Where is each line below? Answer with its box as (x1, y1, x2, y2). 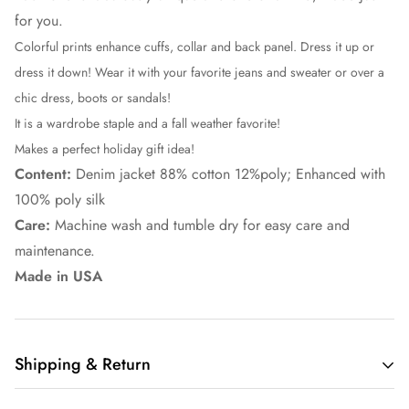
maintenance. (15, 240, 95, 261)
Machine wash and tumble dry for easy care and (55, 215, 350, 236)
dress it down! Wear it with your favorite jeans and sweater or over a (15, 63, 384, 81)
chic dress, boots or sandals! (15, 89, 171, 107)
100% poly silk (15, 189, 105, 210)
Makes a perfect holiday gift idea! (15, 140, 194, 158)
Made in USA (15, 266, 102, 287)
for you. (15, 10, 63, 31)
